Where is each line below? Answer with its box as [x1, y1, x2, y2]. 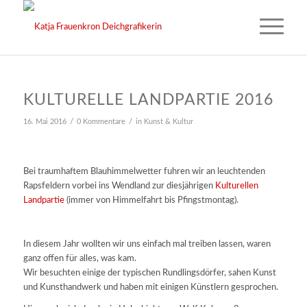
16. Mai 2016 [23, 119, 66, 125]
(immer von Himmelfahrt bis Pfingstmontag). [64, 196, 238, 206]
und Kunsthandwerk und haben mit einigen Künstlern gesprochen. [23, 283, 278, 293]
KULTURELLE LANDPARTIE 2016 [23, 92, 273, 108]
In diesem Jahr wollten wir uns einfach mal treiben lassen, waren [23, 240, 271, 249]
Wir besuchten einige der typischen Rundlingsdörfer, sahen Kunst [23, 269, 276, 278]
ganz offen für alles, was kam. [23, 254, 136, 264]
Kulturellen [214, 182, 258, 191]
